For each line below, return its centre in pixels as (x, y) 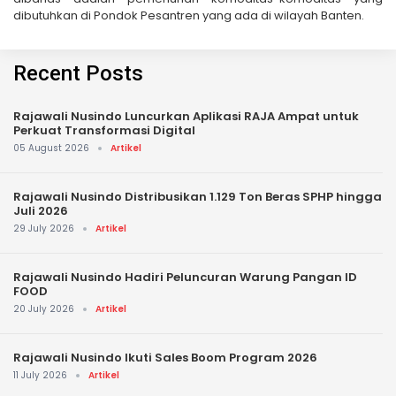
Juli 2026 (41, 211)
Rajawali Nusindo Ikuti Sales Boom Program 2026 (165, 358)
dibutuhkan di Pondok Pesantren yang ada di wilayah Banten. (189, 15)
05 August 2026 (51, 148)
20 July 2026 (44, 309)
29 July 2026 (44, 229)
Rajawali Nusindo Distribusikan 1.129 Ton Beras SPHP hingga (198, 197)
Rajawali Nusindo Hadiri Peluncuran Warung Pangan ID (185, 278)
